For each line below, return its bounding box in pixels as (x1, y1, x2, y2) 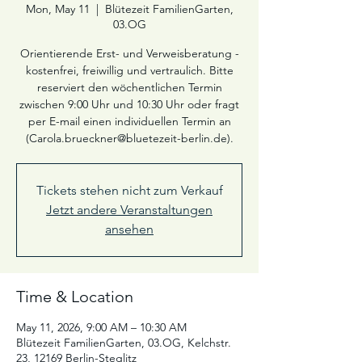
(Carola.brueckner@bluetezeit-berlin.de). (25, 131, 234, 145)
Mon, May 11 (25, 2, 90, 16)
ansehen (105, 221, 154, 237)
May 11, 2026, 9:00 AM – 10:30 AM (16, 320, 187, 335)
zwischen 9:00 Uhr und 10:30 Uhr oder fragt (19, 97, 239, 112)
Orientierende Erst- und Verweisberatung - (19, 46, 239, 61)
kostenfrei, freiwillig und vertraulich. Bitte (25, 63, 234, 78)
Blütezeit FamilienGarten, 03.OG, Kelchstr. (16, 335, 231, 350)
